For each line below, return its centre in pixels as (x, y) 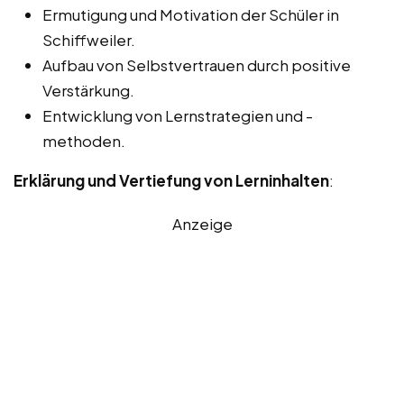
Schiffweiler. (89, 39)
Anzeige (202, 223)
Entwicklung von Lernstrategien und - (178, 115)
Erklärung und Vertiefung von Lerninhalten (171, 180)
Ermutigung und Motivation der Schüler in (191, 14)
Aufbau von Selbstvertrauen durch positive (197, 64)
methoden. (84, 140)
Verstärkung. (88, 90)
